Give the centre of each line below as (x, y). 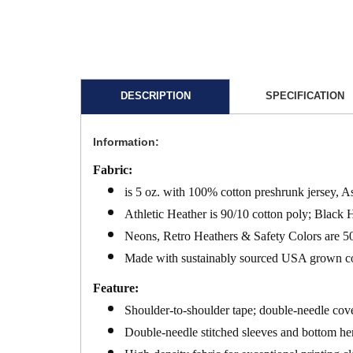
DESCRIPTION (155, 95)
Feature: (116, 288)
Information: (126, 141)
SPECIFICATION (305, 95)
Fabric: (113, 169)
